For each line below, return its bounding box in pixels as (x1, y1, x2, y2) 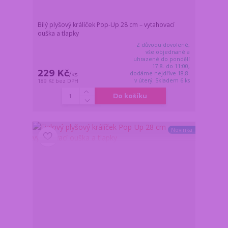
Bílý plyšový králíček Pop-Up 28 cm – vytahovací (38, 20, 175, 30)
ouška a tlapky (38, 29, 79, 38)
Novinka (170, 126, 192, 134)
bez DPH (55, 77, 79, 85)
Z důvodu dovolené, (136, 41, 190, 49)
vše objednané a (146, 48, 190, 56)
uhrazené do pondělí (133, 55, 190, 63)
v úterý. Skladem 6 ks (134, 77, 190, 84)
